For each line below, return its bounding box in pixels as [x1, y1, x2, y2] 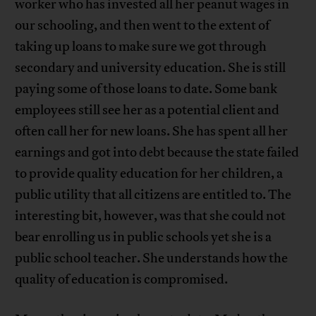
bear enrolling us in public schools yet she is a [15, 229, 272, 246]
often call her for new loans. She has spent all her [15, 123, 288, 140]
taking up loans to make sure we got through [15, 38, 267, 56]
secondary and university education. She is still [15, 59, 286, 77]
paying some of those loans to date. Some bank [15, 80, 278, 98]
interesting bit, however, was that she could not [15, 207, 286, 225]
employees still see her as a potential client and [15, 102, 280, 119]
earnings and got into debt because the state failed [15, 144, 300, 162]
